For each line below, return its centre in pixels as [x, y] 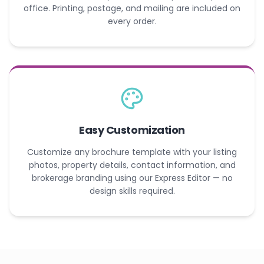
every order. [132, 21]
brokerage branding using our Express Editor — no [132, 178]
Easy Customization [132, 130]
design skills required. [132, 191]
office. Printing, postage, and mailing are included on [132, 8]
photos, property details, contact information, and [132, 165]
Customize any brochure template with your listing [132, 152]
